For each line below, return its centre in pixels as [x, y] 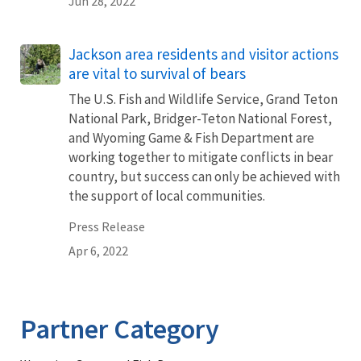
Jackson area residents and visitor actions [203, 54]
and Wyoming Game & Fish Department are [191, 138]
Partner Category [120, 329]
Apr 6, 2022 [98, 251]
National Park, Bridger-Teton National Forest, [200, 118]
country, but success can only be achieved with [204, 176]
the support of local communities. [167, 196]
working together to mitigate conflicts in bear [201, 157]
